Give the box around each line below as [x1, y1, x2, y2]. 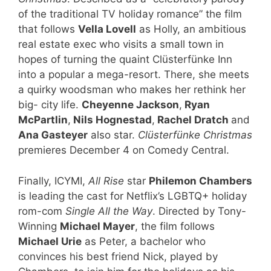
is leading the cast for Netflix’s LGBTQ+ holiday [18, 189, 247, 202]
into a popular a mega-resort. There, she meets [18, 68, 249, 81]
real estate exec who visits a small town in [18, 38, 224, 51]
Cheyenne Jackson [82, 99, 179, 111]
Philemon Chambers [149, 174, 252, 187]
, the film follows [135, 220, 215, 232]
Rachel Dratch [155, 114, 231, 126]
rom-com [18, 204, 65, 217]
